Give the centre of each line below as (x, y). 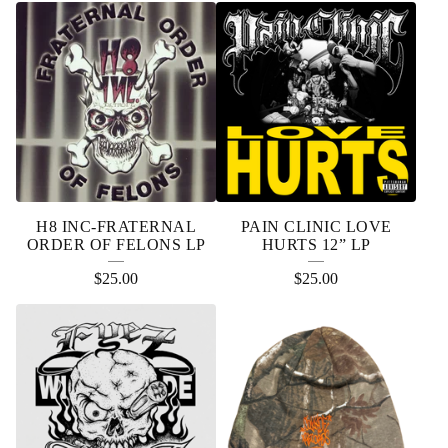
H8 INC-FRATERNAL (116, 226)
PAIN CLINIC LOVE (316, 226)
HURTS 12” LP (316, 244)
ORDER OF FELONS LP (116, 244)
